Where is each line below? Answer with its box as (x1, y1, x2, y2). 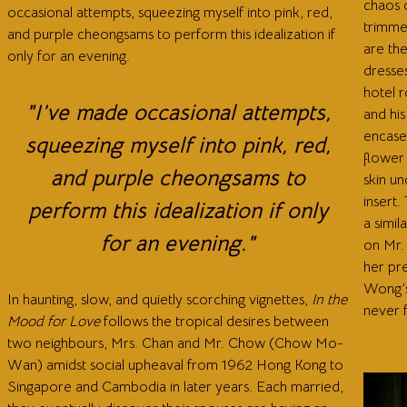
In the (312, 291, 347, 310)
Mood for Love (7, 313, 100, 332)
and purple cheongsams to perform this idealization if (7, 25, 335, 45)
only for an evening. (7, 47, 130, 66)
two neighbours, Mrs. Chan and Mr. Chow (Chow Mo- (7, 334, 343, 353)
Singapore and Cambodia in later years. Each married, (7, 378, 343, 397)
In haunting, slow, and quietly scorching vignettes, (7, 291, 312, 310)
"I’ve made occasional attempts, (25, 99, 331, 127)
